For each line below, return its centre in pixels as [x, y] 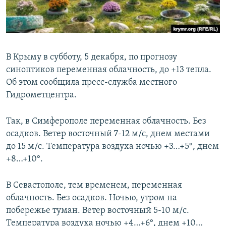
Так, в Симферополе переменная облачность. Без [106, 122]
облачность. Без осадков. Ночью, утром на [92, 198]
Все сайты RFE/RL [52, 77]
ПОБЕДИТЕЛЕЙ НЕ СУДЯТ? [56, 9]
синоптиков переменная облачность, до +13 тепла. [109, 70]
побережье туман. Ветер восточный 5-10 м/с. [98, 211]
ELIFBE [28, 46]
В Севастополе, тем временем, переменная [94, 186]
